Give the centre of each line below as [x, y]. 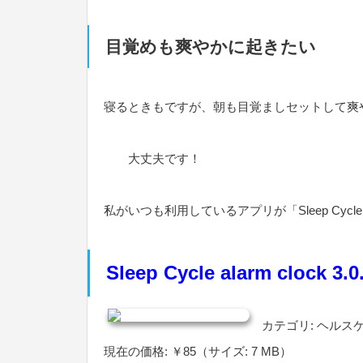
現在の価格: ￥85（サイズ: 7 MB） [198, 352]
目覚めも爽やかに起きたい [211, 46]
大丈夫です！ [152, 158]
